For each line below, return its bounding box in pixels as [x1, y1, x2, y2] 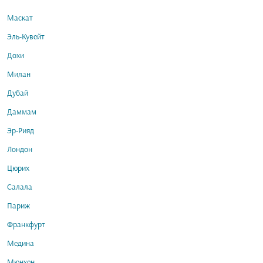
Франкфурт [7, 221, 45, 230]
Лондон [7, 146, 32, 154]
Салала [7, 183, 32, 192]
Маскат [7, 14, 33, 23]
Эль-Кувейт [7, 33, 45, 42]
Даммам [7, 108, 36, 117]
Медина [7, 240, 34, 248]
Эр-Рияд [7, 127, 34, 136]
